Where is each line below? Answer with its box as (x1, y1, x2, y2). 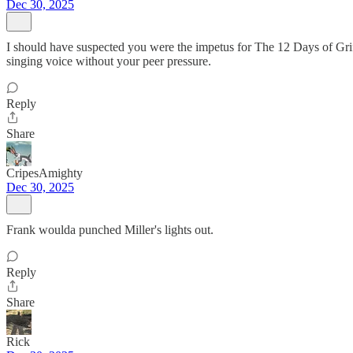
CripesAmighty (6, 166, 83, 180)
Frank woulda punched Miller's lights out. (6, 223, 214, 236)
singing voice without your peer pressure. (6, 54, 211, 68)
